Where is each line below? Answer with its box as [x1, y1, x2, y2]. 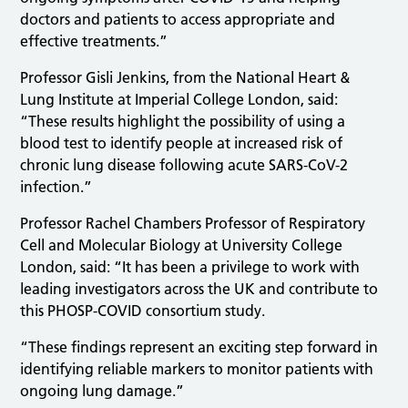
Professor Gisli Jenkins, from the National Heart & [20, 67, 352, 87]
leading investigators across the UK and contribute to [20, 279, 379, 298]
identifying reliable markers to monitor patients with [20, 359, 374, 378]
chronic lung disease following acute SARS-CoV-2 [20, 155, 349, 174]
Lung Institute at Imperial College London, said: [20, 89, 339, 108]
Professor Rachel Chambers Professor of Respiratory [20, 213, 366, 232]
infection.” [20, 177, 93, 196]
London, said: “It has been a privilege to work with [20, 257, 361, 276]
